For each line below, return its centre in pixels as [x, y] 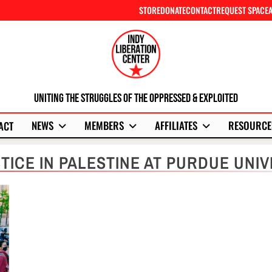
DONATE [173, 10]
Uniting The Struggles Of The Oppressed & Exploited [136, 98]
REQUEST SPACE [242, 10]
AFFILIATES [176, 125]
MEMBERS [104, 125]
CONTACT [201, 10]
